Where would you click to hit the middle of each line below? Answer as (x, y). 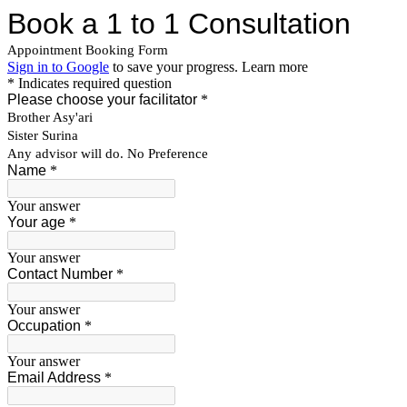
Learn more (275, 67)
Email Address (54, 377)
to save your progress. (175, 67)
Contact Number (60, 274)
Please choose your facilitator (102, 99)
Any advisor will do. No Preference (108, 154)
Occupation (44, 326)
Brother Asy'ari (50, 117)
